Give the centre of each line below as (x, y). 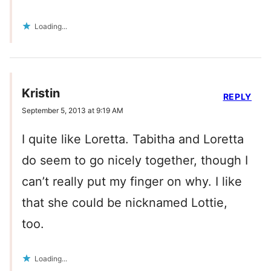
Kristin (41, 93)
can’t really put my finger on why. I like (132, 182)
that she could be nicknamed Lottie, (125, 203)
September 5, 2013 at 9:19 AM (73, 111)
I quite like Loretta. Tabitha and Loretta (133, 139)
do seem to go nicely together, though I (135, 161)
